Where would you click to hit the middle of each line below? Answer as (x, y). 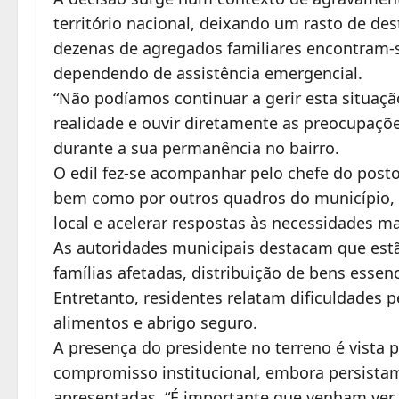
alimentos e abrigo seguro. (155, 322)
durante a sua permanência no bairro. (196, 147)
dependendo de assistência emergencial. (208, 73)
